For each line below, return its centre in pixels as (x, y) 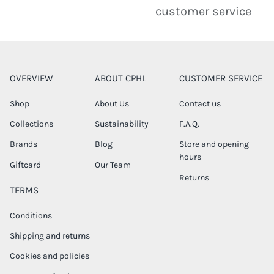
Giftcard (25, 165)
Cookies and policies (50, 256)
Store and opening (214, 144)
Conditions (31, 215)
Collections (31, 124)
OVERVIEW (31, 78)
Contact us (200, 103)
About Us (112, 103)
